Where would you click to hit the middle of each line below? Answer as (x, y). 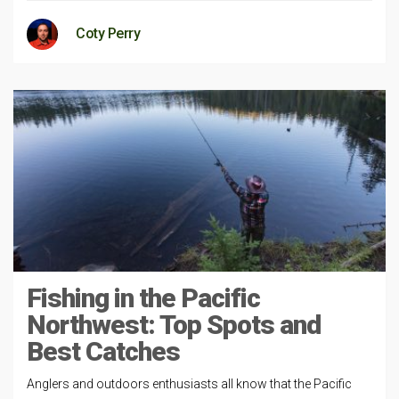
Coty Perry (108, 33)
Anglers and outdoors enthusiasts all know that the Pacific (189, 384)
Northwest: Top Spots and (174, 325)
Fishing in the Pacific (143, 298)
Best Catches (103, 351)
